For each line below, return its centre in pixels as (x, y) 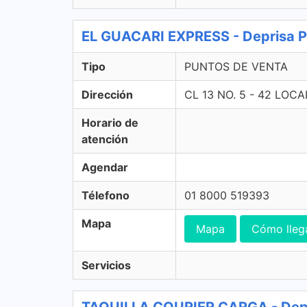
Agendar (105, 167)
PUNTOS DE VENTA (236, 66)
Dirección (107, 95)
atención (105, 139)
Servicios (106, 265)
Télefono (106, 195)
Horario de (110, 123)
